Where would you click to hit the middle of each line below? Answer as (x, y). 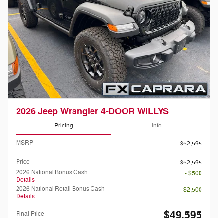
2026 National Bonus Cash (52, 172)
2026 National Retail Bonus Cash (60, 189)
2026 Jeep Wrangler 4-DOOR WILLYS (92, 111)
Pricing (64, 126)
